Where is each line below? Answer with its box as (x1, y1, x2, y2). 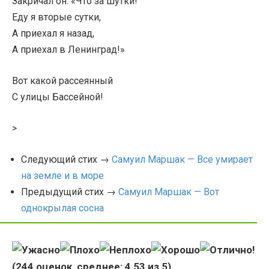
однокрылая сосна (21, 202, 104, 214)
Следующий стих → (21, 154, 112, 165)
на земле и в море (21, 170, 104, 181)
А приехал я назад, (12, 28, 94, 39)
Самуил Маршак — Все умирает (112, 154, 253, 165)
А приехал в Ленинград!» (12, 44, 125, 55)
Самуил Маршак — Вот (118, 186, 219, 198)
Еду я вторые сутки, (12, 11, 101, 23)
